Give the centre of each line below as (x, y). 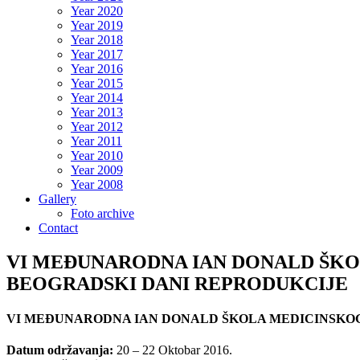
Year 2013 (97, 112)
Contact (58, 228)
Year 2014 (97, 98)
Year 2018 (97, 40)
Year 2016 (97, 69)
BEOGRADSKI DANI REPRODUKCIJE (177, 283)
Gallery (57, 199)
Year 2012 (97, 127)
